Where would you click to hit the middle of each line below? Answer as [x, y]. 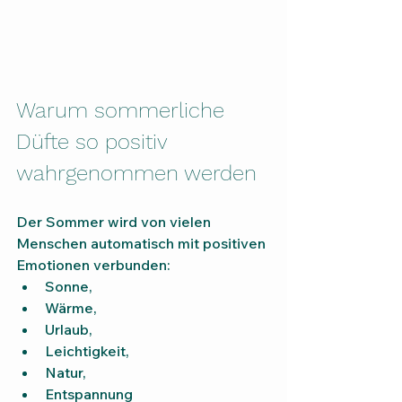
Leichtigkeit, [87, 351]
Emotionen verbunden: [93, 265]
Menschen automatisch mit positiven [143, 244]
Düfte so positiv [95, 142]
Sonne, [69, 287]
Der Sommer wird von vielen [115, 222]
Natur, [66, 373]
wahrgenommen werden [136, 174]
